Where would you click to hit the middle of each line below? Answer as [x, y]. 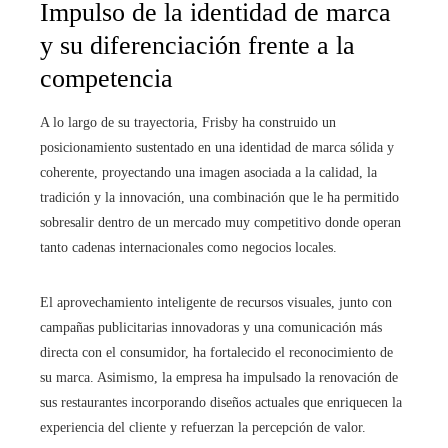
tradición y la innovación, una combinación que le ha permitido [219, 198]
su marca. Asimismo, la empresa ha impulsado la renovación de [219, 378]
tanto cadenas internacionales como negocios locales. [188, 248]
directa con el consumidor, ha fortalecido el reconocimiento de [216, 353]
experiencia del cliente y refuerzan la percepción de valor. [203, 428]
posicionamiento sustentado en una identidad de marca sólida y [217, 148]
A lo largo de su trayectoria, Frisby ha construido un [188, 123]
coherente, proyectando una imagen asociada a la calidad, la [208, 173]
